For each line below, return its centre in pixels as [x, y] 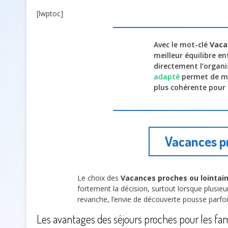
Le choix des [99, 178]
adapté [167, 77]
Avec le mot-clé [182, 45]
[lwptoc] [50, 13]
